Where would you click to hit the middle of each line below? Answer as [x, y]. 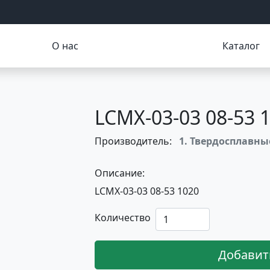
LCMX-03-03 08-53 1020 [147, 191]
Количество [123, 218]
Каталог [241, 46]
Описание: [120, 173]
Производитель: [133, 141]
